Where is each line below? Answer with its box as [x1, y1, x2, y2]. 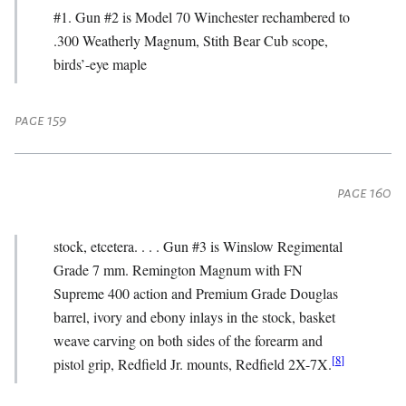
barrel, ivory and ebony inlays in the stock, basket [53, 306, 335, 326]
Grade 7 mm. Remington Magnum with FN [53, 259, 303, 279]
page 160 [337, 185, 391, 202]
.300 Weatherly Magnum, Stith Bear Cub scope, [53, 30, 328, 50]
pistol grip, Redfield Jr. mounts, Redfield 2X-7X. [53, 353, 332, 373]
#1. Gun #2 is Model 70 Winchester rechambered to [53, 6, 350, 26]
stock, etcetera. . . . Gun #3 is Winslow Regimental [53, 236, 343, 256]
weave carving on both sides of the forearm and [53, 330, 323, 350]
